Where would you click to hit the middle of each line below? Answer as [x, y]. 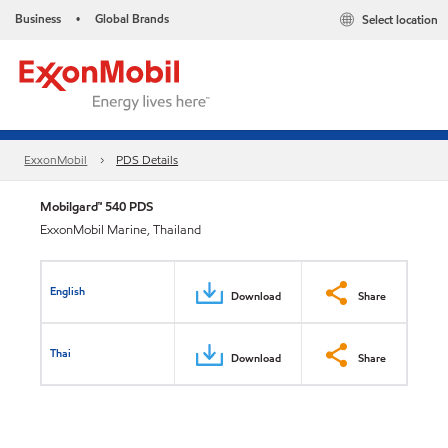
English [68, 290]
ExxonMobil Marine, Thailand [120, 230]
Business [38, 18]
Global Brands [132, 18]
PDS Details [147, 160]
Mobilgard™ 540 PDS [96, 206]
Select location [400, 20]
